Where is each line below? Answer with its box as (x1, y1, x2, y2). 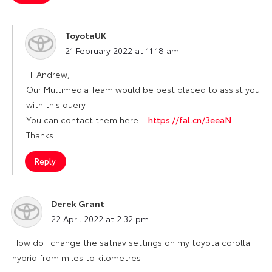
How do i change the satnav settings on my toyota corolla (12, 236, 250, 248)
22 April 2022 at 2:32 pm (51, 212, 149, 225)
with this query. (26, 98, 87, 110)
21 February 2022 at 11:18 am (65, 44, 179, 56)
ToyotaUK (65, 29, 106, 41)
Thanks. (26, 128, 55, 141)
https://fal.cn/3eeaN (148, 113, 231, 126)
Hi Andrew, (26, 67, 70, 80)
